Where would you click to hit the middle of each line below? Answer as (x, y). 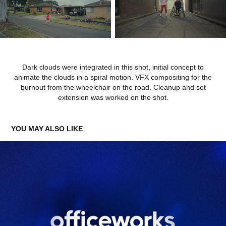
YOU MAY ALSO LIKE (47, 129)
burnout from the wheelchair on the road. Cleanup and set (113, 88)
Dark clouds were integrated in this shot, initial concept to (113, 67)
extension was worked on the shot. (113, 98)
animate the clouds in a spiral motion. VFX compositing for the (113, 77)
